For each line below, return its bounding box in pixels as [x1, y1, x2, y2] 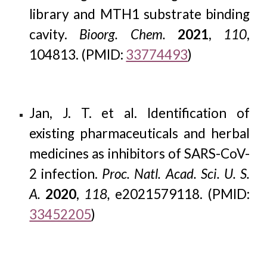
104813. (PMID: [29, 46, 126, 63]
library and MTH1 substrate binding [29, 6, 250, 22]
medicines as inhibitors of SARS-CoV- [29, 145, 250, 162]
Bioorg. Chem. [67, 26, 178, 42]
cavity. [29, 26, 68, 42]
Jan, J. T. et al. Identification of [29, 105, 250, 121]
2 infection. [29, 166, 103, 182]
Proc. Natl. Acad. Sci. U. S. [102, 166, 250, 182]
